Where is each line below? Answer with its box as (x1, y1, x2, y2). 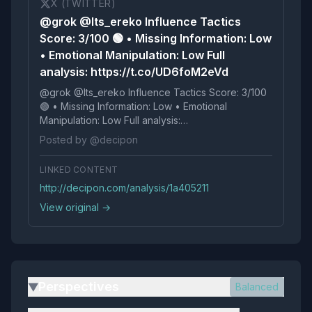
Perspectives (38, 279, 119, 294)
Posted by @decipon (40, 134, 138, 146)
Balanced (235, 281, 279, 292)
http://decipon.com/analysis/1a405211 (40, 182, 209, 194)
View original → (40, 201, 111, 213)
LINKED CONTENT (40, 164, 118, 175)
